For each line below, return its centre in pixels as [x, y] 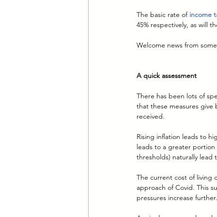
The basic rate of [163, 15]
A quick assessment [167, 76]
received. [151, 116]
